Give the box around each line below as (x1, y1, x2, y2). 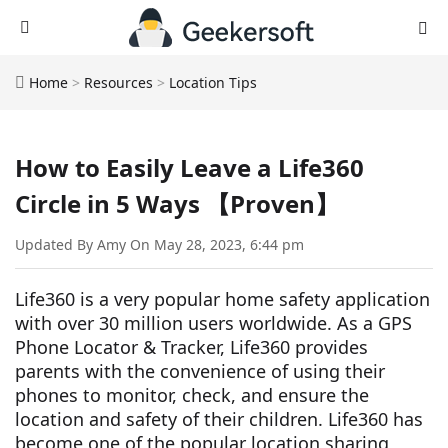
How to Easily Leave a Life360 (15, 151, 364, 184)
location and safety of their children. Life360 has (15, 407, 423, 431)
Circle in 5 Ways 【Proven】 (15, 187, 339, 220)
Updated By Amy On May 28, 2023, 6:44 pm (15, 235, 304, 254)
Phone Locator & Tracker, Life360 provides (15, 335, 368, 359)
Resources (84, 73, 153, 92)
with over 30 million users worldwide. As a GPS (15, 311, 412, 335)
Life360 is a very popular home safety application (15, 287, 430, 311)
